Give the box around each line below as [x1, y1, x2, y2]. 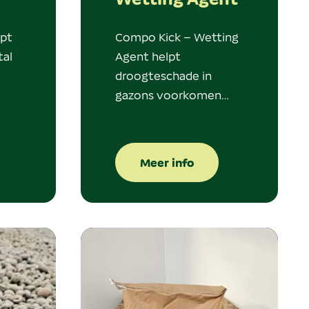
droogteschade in [114, 68, 212, 82]
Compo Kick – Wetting [114, 29, 239, 43]
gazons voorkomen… [114, 87, 229, 101]
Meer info [139, 154, 194, 170]
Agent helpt [114, 48, 181, 63]
